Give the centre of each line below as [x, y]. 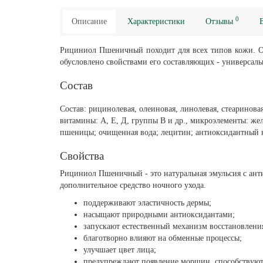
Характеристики [156, 21]
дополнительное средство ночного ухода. [133, 185]
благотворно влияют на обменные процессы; [163, 238]
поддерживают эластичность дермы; [147, 203]
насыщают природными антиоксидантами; [159, 215]
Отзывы [220, 21]
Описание [89, 21]
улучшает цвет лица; [120, 250]
